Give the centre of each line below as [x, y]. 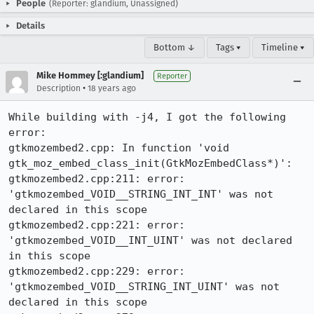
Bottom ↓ [175, 47]
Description [59, 88]
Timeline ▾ [283, 47]
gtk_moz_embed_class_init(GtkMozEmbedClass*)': [150, 163]
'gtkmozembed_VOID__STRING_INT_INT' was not [141, 194]
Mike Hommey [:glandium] [90, 75]
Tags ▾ [228, 47]
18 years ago [112, 88]
